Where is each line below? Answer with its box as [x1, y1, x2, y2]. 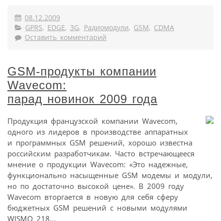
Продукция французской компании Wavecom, [7, 116, 178, 126]
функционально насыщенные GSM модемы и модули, [7, 170, 213, 181]
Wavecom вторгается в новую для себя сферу [7, 192, 178, 202]
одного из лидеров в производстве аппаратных [7, 127, 188, 137]
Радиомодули [84, 23, 129, 33]
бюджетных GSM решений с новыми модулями [7, 203, 187, 213]
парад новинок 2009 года [7, 92, 157, 106]
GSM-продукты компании [7, 65, 156, 78]
